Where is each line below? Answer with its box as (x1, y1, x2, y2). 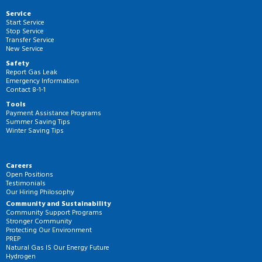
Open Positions (6, 168, 53, 181)
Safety (6, 57, 29, 70)
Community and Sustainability (6, 198, 111, 210)
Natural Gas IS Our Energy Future (6, 242, 109, 254)
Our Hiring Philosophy (6, 186, 74, 198)
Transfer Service (6, 34, 54, 46)
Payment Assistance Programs (6, 107, 101, 119)
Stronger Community (6, 215, 72, 227)
